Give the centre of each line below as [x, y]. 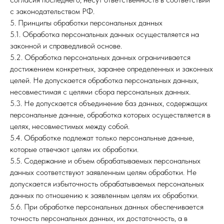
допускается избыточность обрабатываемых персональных [107, 184]
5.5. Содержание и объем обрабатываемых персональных [105, 161]
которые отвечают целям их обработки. [74, 149]
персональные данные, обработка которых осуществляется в [110, 115]
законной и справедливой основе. [66, 46]
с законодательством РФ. [52, 11]
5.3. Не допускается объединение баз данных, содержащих [109, 103]
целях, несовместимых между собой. [70, 126]
